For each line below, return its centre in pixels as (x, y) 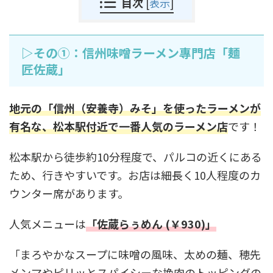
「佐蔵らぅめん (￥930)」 (151, 224)
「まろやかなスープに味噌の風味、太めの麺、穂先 (135, 254)
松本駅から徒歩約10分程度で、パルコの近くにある (136, 157)
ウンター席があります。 (69, 193)
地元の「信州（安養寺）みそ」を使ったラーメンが (135, 108)
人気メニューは (48, 224)
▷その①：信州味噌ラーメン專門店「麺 (131, 53)
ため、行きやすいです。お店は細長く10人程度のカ (135, 175)
